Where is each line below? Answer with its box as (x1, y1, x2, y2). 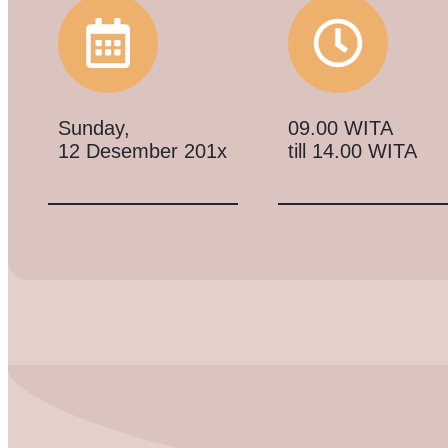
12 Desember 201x (58, 140, 227, 162)
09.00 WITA (288, 117, 393, 139)
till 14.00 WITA (288, 140, 417, 162)
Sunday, (58, 117, 130, 139)
